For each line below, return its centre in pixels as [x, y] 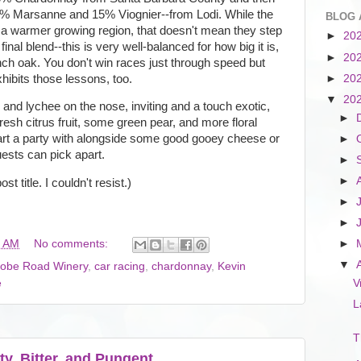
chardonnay [181, 266]
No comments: [72, 243]
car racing [120, 266]
